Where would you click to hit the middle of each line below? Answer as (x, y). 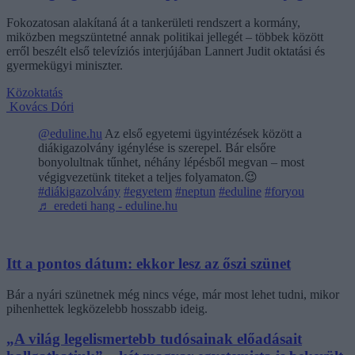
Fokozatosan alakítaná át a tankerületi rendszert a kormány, (153, 23)
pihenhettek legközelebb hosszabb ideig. (107, 308)
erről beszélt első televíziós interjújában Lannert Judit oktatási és (166, 52)
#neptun (195, 192)
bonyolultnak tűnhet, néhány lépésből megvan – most (171, 162)
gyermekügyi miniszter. (65, 66)
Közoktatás (34, 93)
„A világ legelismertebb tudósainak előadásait (154, 339)
